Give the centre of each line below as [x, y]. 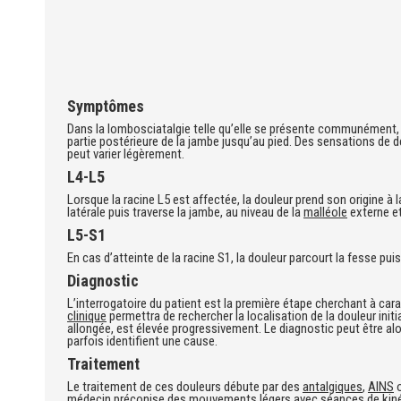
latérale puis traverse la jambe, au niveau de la [185, 212]
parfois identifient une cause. [142, 341]
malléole [325, 212]
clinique [87, 316]
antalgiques [333, 387]
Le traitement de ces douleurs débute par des [185, 387]
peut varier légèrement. [126, 154]
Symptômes [106, 106]
